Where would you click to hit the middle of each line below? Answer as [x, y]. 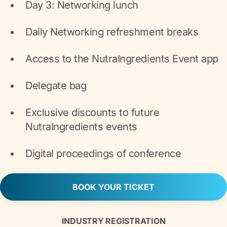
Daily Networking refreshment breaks [112, 32]
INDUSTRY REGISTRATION [113, 221]
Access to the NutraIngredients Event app [122, 59]
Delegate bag [56, 86]
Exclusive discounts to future [92, 112]
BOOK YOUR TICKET [113, 187]
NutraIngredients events [81, 127]
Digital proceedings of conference [103, 154]
